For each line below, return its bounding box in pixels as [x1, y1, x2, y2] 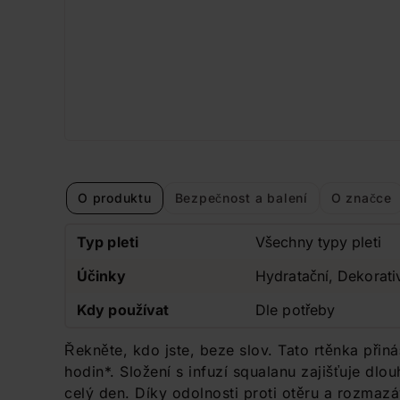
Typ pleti [77, 233, 138, 251]
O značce [330, 189, 392, 205]
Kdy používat [77, 301, 170, 319]
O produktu [78, 189, 152, 205]
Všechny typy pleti [255, 233, 381, 251]
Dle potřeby [255, 301, 336, 319]
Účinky [77, 267, 126, 285]
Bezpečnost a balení [174, 189, 308, 205]
